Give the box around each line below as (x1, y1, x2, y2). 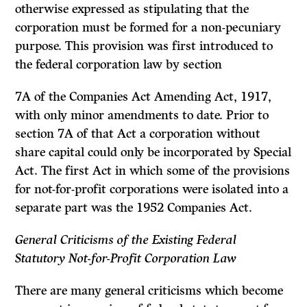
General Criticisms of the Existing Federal (15, 232, 237, 248)
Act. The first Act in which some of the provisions (15, 163, 291, 179)
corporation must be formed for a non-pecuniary (15, 20, 282, 36)
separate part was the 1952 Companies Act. (15, 200, 253, 216)
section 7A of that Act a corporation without (15, 126, 261, 142)
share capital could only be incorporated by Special (15, 145, 292, 160)
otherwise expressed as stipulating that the (15, 1, 249, 17)
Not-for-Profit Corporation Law (69, 251, 237, 267)
